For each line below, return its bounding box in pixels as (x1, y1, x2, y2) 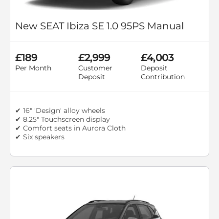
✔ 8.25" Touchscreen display (15, 115, 110, 124)
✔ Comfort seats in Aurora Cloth (15, 124, 126, 133)
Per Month (15, 64, 51, 73)
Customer (78, 64, 112, 73)
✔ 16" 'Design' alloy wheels (15, 106, 105, 115)
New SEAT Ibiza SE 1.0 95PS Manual (15, 20, 184, 32)
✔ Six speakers (15, 132, 65, 142)
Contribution (141, 72, 185, 82)
